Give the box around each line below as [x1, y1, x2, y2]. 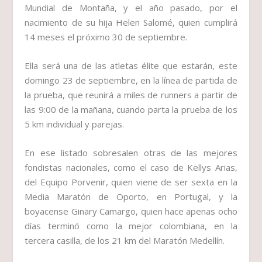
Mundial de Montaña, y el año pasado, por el [25, 2, 237, 14]
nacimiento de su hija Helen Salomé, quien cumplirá [25, 16, 237, 29]
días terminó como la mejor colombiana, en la [25, 220, 237, 232]
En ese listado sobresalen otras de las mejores [25, 147, 237, 159]
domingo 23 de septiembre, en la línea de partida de [25, 74, 237, 87]
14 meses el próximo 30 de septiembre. [25, 31, 188, 43]
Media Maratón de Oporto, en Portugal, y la [25, 191, 237, 203]
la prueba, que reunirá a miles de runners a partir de [25, 89, 237, 101]
